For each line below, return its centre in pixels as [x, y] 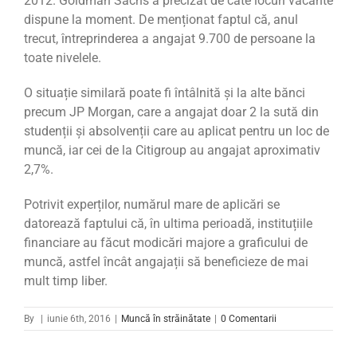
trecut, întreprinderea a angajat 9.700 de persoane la [170, 39]
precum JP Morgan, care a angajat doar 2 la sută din [171, 112]
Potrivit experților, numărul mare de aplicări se [152, 205]
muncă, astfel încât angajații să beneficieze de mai [166, 262]
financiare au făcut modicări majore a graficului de [166, 243]
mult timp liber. [66, 281]
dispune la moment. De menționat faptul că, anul [161, 20]
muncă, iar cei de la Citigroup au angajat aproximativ [172, 151]
